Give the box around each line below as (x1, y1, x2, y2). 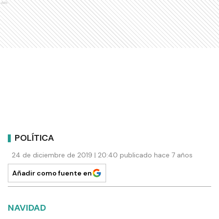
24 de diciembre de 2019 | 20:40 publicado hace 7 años (12, 151, 193, 160)
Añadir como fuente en (12, 169, 92, 178)
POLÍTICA (15, 131, 54, 144)
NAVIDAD (8, 202, 46, 214)
